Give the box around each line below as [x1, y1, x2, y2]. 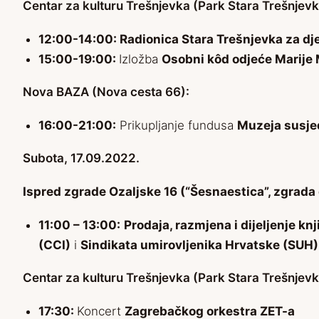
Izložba [119, 52, 162, 67]
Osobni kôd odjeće [162, 52, 272, 67]
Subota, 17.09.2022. [23, 151, 140, 166]
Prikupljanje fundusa [116, 118, 237, 133]
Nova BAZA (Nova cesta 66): [23, 85, 189, 100]
